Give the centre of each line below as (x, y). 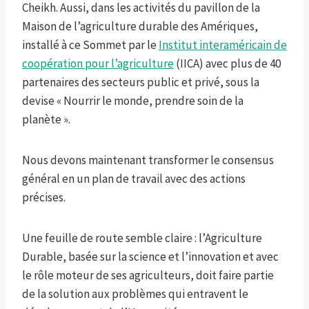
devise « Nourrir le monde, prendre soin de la (133, 101)
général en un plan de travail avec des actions (134, 179)
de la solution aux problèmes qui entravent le (135, 294)
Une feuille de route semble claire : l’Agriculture (142, 238)
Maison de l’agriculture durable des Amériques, (140, 27)
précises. (44, 198)
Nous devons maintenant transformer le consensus (148, 160)
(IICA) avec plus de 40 (227, 64)
